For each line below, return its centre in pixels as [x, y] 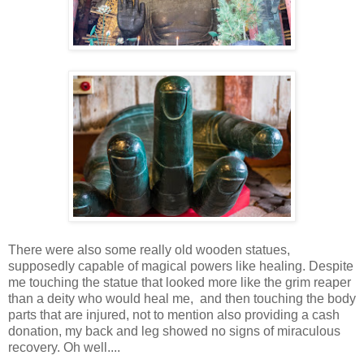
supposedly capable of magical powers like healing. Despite [181, 266]
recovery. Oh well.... [64, 347]
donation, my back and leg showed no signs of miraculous [174, 331]
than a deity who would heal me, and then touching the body [182, 298]
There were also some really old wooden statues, [149, 249]
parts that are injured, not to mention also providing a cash [174, 314]
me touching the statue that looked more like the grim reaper [180, 282]
